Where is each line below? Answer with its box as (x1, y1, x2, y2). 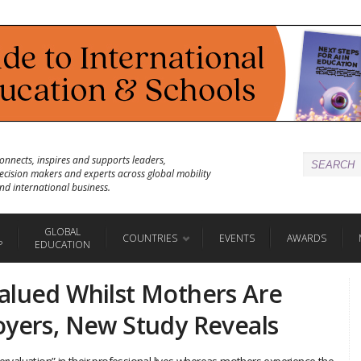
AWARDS (287, 230, 326, 245)
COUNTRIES (122, 230, 177, 245)
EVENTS (219, 230, 255, 245)
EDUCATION (35, 237, 90, 251)
